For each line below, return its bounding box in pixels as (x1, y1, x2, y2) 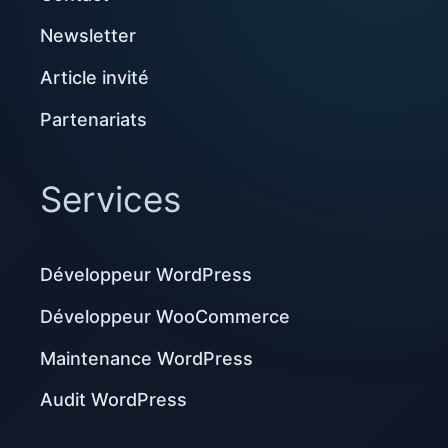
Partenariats (40, 109, 147, 131)
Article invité (40, 67, 149, 89)
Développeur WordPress (40, 264, 252, 286)
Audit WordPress (40, 389, 187, 411)
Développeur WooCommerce (40, 305, 290, 327)
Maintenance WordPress (40, 347, 253, 369)
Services (40, 178, 181, 221)
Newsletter (40, 25, 136, 47)
